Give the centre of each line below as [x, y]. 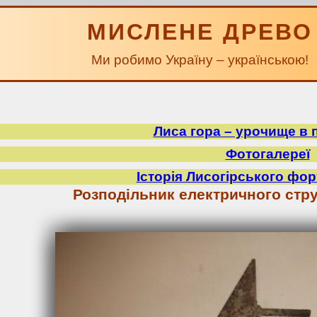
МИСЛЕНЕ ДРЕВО [200, 32]
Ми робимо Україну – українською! [200, 60]
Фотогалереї [267, 154]
